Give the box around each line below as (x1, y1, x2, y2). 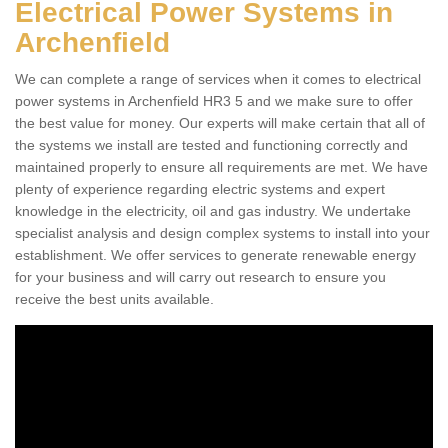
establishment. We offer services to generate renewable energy (15, 247, 416, 263)
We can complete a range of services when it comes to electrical (15, 71, 421, 87)
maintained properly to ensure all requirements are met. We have (15, 159, 428, 175)
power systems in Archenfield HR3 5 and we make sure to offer (15, 93, 413, 109)
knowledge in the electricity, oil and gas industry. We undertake (15, 203, 411, 219)
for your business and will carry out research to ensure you (15, 269, 386, 285)
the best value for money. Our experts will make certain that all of (15, 115, 425, 131)
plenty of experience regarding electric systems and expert (15, 181, 385, 197)
